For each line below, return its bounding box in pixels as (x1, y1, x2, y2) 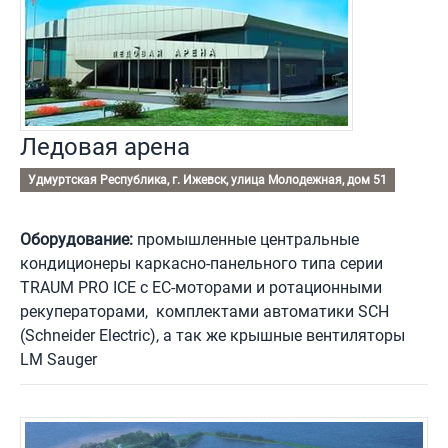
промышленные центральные (133, 230, 359, 250)
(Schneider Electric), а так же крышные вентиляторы (20, 326, 405, 346)
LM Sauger (20, 350, 97, 370)
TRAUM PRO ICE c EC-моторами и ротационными (20, 278, 382, 298)
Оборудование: (20, 230, 133, 250)
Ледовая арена (20, 133, 190, 162)
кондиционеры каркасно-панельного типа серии (20, 254, 383, 274)
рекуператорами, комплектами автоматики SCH (20, 302, 389, 322)
